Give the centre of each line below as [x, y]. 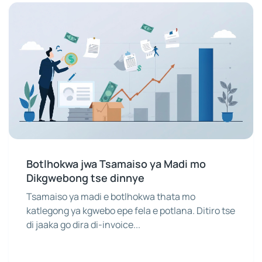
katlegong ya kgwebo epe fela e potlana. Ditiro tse [131, 211]
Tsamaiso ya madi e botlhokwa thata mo [111, 197]
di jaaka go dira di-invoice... [83, 225]
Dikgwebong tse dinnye [85, 178]
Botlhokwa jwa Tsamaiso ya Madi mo [116, 164]
